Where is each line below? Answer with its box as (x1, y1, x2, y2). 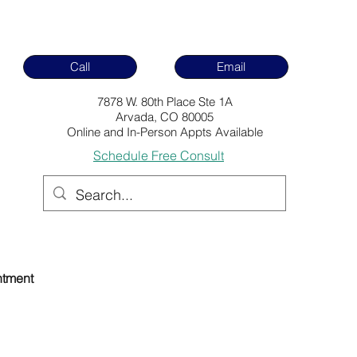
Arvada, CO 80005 (116, 109, 214, 124)
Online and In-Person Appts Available (66, 124, 263, 139)
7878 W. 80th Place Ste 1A (96, 94, 233, 109)
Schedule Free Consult (92, 147, 224, 163)
